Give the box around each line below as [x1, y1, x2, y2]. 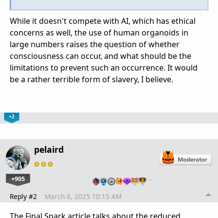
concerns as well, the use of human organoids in [10, 27, 188, 38]
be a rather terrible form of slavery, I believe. [10, 73, 173, 85]
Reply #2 [10, 191, 37, 201]
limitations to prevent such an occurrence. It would [10, 62, 198, 73]
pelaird [34, 143, 64, 155]
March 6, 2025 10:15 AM [45, 191, 122, 201]
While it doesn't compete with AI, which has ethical [10, 15, 196, 26]
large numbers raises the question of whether [10, 38, 180, 50]
